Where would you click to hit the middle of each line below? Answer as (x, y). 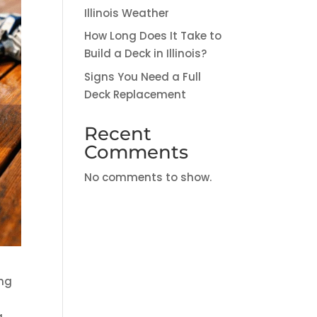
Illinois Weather (127, 13)
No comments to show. (148, 177)
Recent (118, 133)
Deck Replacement (136, 94)
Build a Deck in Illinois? (146, 54)
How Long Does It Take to (153, 36)
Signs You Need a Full (143, 76)
